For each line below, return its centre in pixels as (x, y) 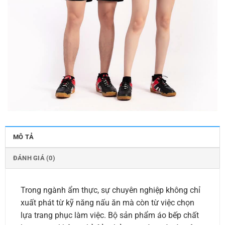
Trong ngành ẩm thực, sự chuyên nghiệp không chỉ (110, 190)
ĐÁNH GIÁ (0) (34, 158)
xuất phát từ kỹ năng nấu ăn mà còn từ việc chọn (107, 202)
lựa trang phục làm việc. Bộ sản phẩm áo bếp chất (109, 215)
